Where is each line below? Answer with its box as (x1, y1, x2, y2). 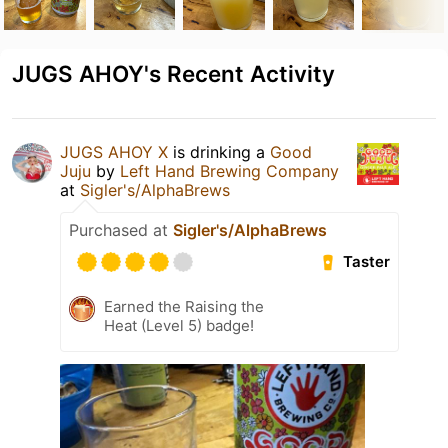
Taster (343, 252, 391, 272)
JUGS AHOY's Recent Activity (12, 59, 335, 87)
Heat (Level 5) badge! (104, 315, 254, 335)
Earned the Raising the (104, 296, 264, 316)
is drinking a (168, 141, 270, 162)
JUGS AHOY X (60, 141, 168, 162)
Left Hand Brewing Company (120, 160, 339, 181)
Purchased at (69, 219, 173, 240)
